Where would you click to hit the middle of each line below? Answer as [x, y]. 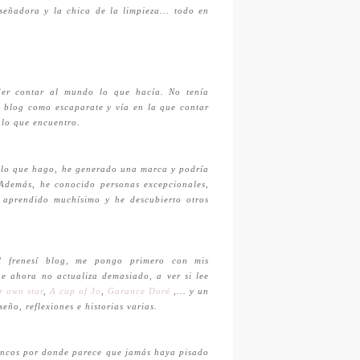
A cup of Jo [76, 291]
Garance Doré [139, 291]
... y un [193, 291]
